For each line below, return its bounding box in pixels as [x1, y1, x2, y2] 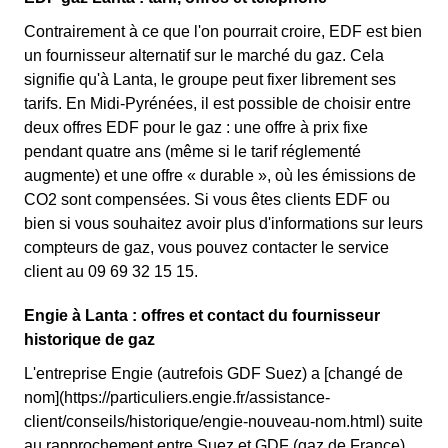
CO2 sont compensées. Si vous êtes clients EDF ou [24, 191, 390, 208]
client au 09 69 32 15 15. [24, 263, 198, 280]
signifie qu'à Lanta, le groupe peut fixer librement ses [24, 71, 396, 88]
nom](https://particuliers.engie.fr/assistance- [24, 389, 330, 406]
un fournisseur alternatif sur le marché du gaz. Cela [24, 47, 384, 64]
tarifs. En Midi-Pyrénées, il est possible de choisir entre [24, 95, 411, 112]
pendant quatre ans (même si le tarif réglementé [24, 143, 361, 160]
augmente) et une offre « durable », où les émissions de [24, 167, 416, 184]
